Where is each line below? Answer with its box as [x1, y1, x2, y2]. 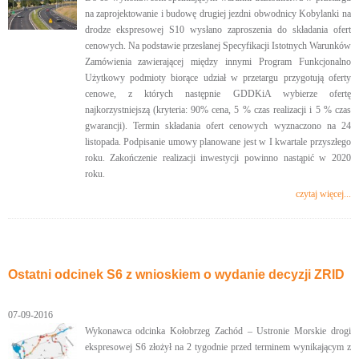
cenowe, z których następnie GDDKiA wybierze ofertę [84, 88, 351, 99]
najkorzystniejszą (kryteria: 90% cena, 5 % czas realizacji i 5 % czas [84, 104, 351, 115]
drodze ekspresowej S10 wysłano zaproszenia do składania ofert [84, 24, 351, 35]
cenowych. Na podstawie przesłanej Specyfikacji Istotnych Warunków [84, 40, 351, 51]
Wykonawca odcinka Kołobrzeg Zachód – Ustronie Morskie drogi [84, 325, 351, 337]
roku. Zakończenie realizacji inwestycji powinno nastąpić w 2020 [84, 152, 351, 163]
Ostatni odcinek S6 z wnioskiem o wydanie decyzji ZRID [8, 268, 345, 281]
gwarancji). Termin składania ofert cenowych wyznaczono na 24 [84, 120, 351, 131]
